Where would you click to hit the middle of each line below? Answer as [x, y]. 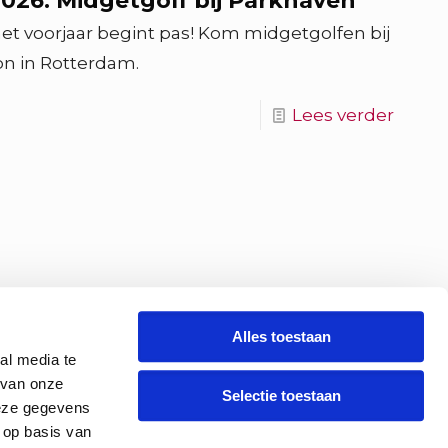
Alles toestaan [281, 337]
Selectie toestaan [281, 395]
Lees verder [342, 115]
